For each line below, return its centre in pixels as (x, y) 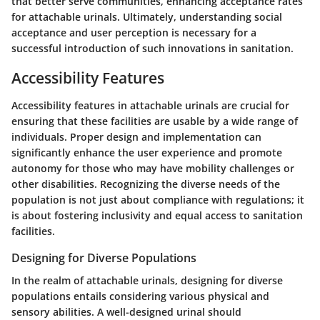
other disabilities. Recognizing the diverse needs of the (146, 184)
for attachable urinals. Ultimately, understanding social (147, 17)
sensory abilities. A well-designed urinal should (126, 311)
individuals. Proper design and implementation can (136, 136)
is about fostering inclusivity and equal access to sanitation (157, 215)
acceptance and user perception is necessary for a (134, 33)
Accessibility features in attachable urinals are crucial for (150, 105)
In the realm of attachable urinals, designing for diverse (147, 280)
